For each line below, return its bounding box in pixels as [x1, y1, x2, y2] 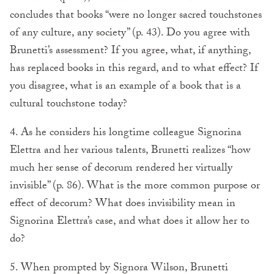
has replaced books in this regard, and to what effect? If [10, 59, 258, 79]
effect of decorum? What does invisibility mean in [10, 194, 235, 214]
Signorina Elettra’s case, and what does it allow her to [10, 212, 250, 232]
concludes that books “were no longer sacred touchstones [10, 6, 262, 26]
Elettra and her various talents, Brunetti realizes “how [10, 141, 250, 161]
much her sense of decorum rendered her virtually [10, 159, 232, 179]
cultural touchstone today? [10, 95, 127, 114]
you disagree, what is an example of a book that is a [10, 77, 241, 97]
